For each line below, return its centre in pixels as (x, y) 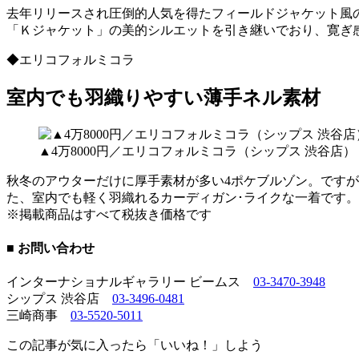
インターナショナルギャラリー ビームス (130, 282)
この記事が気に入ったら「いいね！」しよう (135, 345)
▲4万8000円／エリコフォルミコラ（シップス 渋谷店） (197, 151)
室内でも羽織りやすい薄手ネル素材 (163, 97)
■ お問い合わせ (50, 248)
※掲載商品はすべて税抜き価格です (109, 214)
